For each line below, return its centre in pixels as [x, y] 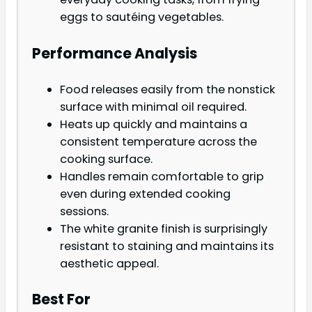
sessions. [84, 212]
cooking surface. [106, 159]
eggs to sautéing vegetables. [142, 17]
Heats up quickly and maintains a [154, 125]
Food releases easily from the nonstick [167, 90]
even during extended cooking [145, 194]
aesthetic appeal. [109, 264]
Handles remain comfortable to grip [162, 177]
